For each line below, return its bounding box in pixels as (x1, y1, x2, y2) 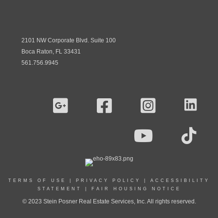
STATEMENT (37, 186, 82, 191)
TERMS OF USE (8, 178, 66, 183)
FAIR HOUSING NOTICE (91, 186, 181, 191)
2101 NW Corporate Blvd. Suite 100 (21, 37, 116, 44)
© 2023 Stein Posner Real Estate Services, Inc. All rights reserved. (22, 198, 196, 205)
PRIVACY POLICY (76, 178, 141, 183)
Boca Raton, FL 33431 (21, 48, 81, 55)
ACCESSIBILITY (150, 178, 210, 183)
